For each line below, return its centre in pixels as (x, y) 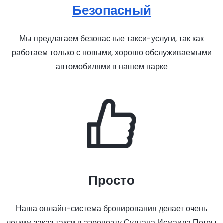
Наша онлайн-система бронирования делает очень (111, 208)
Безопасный (111, 10)
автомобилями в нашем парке (111, 66)
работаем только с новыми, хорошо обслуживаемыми (111, 53)
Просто (111, 180)
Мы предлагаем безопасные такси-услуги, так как (111, 39)
